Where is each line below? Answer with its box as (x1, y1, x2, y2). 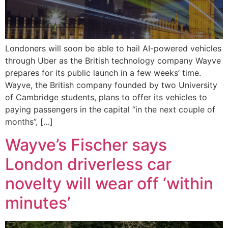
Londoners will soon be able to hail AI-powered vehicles (5, 43, 221, 54)
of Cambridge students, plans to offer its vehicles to (5, 92, 207, 103)
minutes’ (5, 192, 70, 213)
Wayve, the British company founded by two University (5, 80, 217, 91)
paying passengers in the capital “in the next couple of (5, 104, 215, 115)
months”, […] (5, 117, 53, 127)
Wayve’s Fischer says (5, 134, 167, 155)
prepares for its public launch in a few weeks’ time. (5, 68, 201, 78)
